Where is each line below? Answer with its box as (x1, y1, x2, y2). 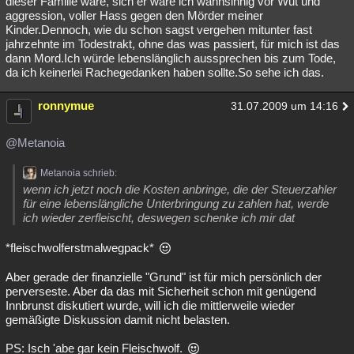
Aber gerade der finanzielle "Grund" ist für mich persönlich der (6, 270, 322, 284)
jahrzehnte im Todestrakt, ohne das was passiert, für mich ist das (6, 37, 340, 51)
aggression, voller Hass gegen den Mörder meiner (6, 9, 263, 22)
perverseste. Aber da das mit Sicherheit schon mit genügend (6, 284, 316, 298)
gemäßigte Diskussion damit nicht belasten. (6, 313, 230, 326)
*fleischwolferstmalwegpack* (6, 241, 157, 254)
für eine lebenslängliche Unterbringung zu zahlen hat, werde (23, 197, 329, 210)
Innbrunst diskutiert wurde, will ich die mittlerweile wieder (6, 299, 295, 312)
